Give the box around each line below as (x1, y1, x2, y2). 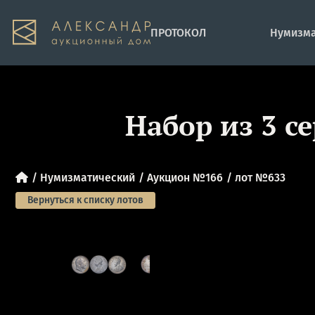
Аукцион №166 (146, 170, 223, 184)
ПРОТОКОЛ (150, 25, 207, 39)
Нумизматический (39, 170, 135, 184)
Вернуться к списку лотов (27, 193, 143, 206)
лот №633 (234, 170, 285, 184)
